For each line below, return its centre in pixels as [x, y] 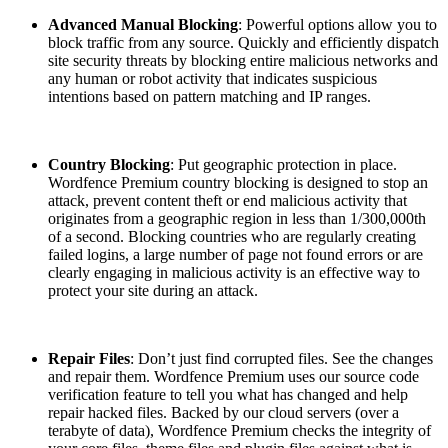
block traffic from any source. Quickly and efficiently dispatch [243, 43]
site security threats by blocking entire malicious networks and [243, 61]
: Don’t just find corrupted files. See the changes [281, 359]
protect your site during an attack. [153, 291]
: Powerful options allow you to [337, 25]
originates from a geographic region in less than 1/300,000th [237, 219]
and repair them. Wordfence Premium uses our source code [233, 377]
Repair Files [89, 359]
